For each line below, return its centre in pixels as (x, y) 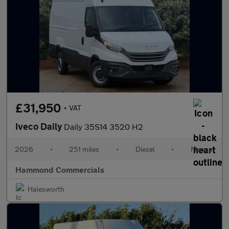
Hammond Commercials (60, 169)
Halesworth (46, 189)
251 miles (84, 149)
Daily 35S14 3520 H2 (104, 127)
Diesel (145, 149)
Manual (202, 149)
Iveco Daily (40, 126)
